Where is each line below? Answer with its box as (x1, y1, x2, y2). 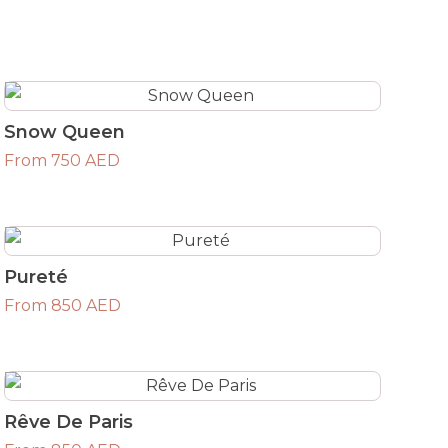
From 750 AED (4, 150, 121, 170)
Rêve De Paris (4, 410, 134, 433)
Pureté (4, 265, 69, 288)
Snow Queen (4, 120, 126, 143)
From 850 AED (4, 295, 122, 315)
